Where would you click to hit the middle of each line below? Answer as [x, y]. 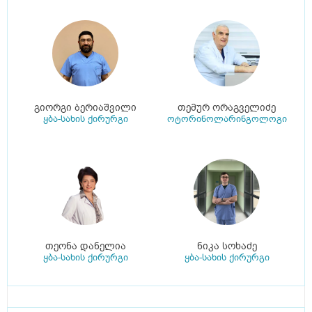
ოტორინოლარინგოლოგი [227, 119]
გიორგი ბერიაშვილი [85, 108]
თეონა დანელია [85, 247]
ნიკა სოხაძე [227, 247]
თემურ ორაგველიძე [227, 108]
